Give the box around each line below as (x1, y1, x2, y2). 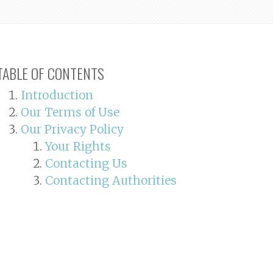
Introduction (20, 87, 93, 102)
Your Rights (44, 138, 111, 154)
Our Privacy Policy (20, 121, 124, 136)
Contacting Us (44, 155, 127, 171)
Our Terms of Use (20, 104, 119, 119)
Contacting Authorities (44, 172, 177, 188)
